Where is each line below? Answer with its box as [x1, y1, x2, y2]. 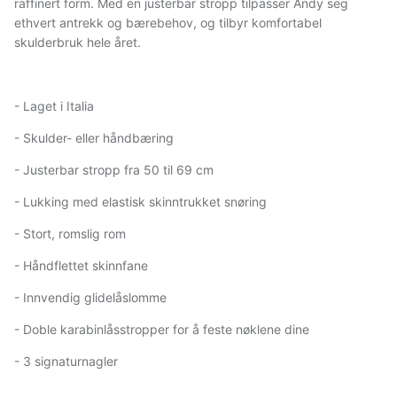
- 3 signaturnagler [14, 353, 118, 369]
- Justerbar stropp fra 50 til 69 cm [14, 161, 214, 177]
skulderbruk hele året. [14, 34, 141, 50]
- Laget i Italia [14, 97, 94, 113]
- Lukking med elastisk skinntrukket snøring [14, 193, 267, 209]
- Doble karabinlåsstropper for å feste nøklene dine [14, 321, 309, 337]
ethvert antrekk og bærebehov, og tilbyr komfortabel [14, 14, 322, 30]
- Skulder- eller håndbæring [14, 129, 174, 145]
